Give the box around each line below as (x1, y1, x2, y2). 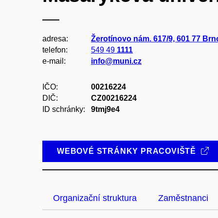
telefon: (42, 46, 68, 54)
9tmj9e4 (91, 105, 120, 113)
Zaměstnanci (158, 193, 208, 203)
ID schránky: (42, 105, 85, 113)
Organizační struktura (53, 193, 137, 203)
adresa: (42, 35, 68, 43)
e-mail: (42, 57, 66, 65)
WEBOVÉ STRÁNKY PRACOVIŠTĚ (57, 147, 199, 155)
